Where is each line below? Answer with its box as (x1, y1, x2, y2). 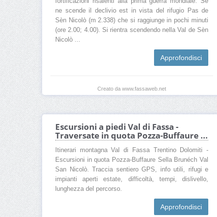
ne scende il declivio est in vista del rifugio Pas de (55, 7, 208, 15)
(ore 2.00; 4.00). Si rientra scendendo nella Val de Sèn (55, 27, 208, 34)
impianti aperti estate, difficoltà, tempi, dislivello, (55, 176, 208, 183)
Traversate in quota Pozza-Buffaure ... (55, 130, 208, 141)
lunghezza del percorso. (55, 186, 122, 193)
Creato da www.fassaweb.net (97, 86, 166, 92)
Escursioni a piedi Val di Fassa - (55, 121, 178, 133)
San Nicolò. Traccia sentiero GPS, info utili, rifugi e (55, 166, 208, 173)
